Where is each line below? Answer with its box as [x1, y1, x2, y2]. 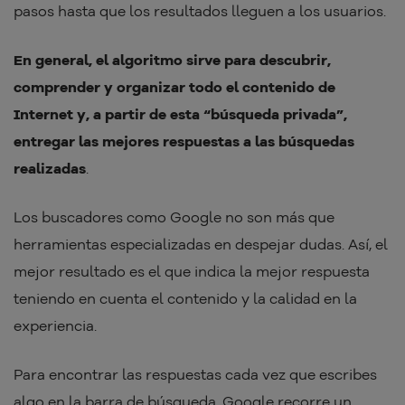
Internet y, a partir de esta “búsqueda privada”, [14, 104, 347, 123]
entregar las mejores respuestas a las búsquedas [14, 131, 354, 150]
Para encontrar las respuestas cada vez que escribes [14, 364, 377, 383]
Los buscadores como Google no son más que [14, 207, 334, 226]
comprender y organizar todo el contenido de [14, 77, 335, 96]
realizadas [14, 158, 86, 177]
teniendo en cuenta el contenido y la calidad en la [14, 288, 357, 307]
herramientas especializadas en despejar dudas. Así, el [14, 234, 388, 253]
